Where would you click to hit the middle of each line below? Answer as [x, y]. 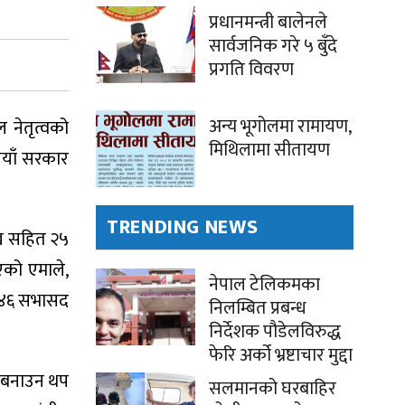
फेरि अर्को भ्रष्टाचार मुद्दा [281, 356]
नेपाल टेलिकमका [264, 285]
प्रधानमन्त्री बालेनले [268, 23]
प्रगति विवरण [251, 70]
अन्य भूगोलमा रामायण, [280, 127]
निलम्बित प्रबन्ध [258, 309]
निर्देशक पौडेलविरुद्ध [275, 332]
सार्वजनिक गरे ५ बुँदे [273, 47]
